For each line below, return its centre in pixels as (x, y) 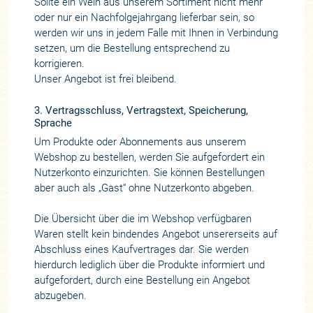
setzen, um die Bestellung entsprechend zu (132, 49)
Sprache (53, 123)
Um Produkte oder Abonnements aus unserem (140, 142)
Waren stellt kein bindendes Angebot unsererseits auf (155, 234)
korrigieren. (59, 64)
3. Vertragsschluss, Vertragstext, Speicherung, (141, 110)
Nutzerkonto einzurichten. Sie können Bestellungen (149, 173)
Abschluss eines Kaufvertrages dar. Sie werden (141, 250)
